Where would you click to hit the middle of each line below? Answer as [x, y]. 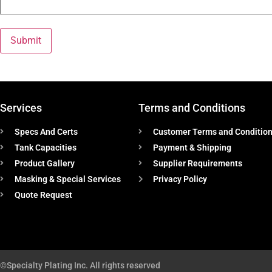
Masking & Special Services [68, 179]
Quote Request [43, 195]
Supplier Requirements [198, 163]
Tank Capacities [46, 147]
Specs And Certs [46, 131]
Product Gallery [45, 163]
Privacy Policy [180, 179]
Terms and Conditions [192, 107]
